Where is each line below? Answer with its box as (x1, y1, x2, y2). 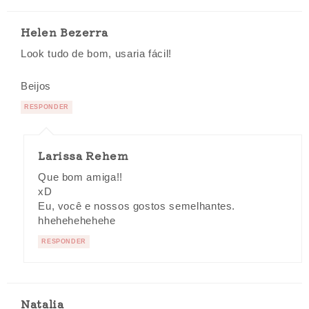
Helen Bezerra (21, 23, 108, 40)
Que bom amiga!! (38, 172, 123, 183)
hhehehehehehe (38, 215, 116, 226)
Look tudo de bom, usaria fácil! (21, 48, 172, 59)
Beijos (21, 81, 51, 92)
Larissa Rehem (38, 147, 129, 163)
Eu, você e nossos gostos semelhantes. (38, 201, 236, 212)
